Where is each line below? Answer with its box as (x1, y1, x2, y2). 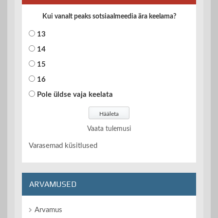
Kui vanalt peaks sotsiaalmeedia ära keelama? (42, 13, 176, 20)
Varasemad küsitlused (29, 142, 97, 150)
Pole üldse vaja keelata (37, 91, 113, 99)
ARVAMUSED (29, 180, 76, 189)
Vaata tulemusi (87, 126, 131, 133)
